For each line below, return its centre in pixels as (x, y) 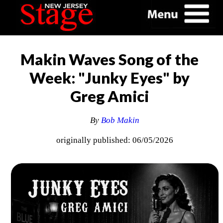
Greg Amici (109, 96)
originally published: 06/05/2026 (115, 140)
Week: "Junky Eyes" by (109, 78)
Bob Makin (120, 120)
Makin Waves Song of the (109, 59)
